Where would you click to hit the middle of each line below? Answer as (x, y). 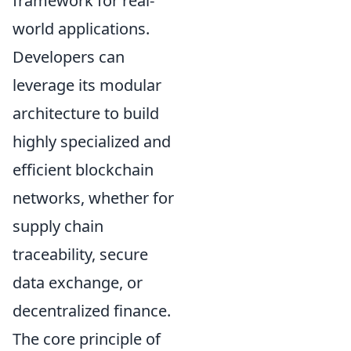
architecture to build (86, 113)
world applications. (81, 28)
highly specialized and (92, 141)
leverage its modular (87, 85)
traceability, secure (80, 254)
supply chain (58, 226)
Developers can (69, 56)
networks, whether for (93, 197)
